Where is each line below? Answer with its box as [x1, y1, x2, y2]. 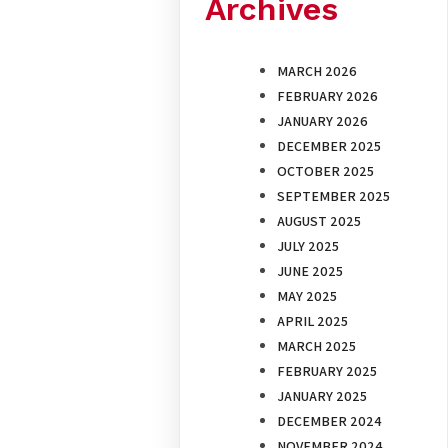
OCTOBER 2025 [277, 162, 375, 181]
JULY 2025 [277, 237, 340, 256]
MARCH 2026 [277, 62, 358, 81]
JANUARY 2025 [277, 387, 368, 406]
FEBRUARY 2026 [277, 87, 379, 106]
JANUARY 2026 [277, 112, 369, 131]
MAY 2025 [277, 287, 338, 306]
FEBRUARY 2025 [277, 362, 378, 381]
